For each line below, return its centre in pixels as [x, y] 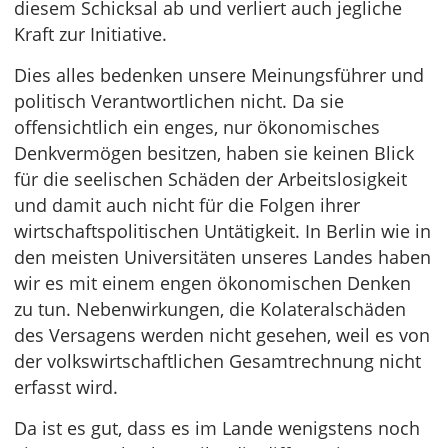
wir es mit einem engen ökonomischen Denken [212, 283]
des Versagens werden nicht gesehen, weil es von [222, 335]
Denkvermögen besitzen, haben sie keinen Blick [214, 153]
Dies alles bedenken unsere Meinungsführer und [219, 75]
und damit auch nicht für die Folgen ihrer [187, 205]
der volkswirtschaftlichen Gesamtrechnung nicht [217, 361]
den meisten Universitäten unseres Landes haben [222, 257]
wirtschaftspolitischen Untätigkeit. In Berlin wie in [222, 231]
